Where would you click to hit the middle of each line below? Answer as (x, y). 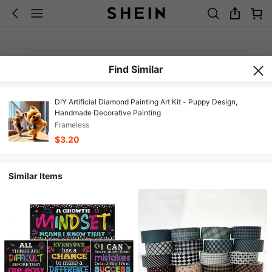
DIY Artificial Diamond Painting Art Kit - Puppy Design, (146, 102)
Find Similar (136, 69)
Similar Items (36, 176)
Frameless (72, 125)
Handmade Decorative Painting (107, 113)
